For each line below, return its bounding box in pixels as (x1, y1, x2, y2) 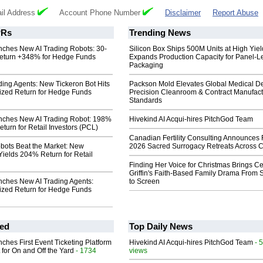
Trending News (129, 28, 191, 38)
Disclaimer (165, 8, 201, 18)
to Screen (129, 177, 160, 186)
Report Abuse (213, 8, 258, 18)
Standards (129, 96, 162, 105)
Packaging (129, 61, 163, 70)
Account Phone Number (48, 8, 143, 18)
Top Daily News (129, 221, 193, 232)
